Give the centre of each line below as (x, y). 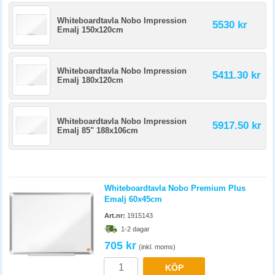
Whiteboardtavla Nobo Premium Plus (175, 188)
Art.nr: (115, 215)
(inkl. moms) (157, 247)
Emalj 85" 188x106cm (98, 130)
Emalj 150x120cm (90, 30)
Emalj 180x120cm (90, 80)
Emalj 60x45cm (133, 199)
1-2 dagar (135, 229)
